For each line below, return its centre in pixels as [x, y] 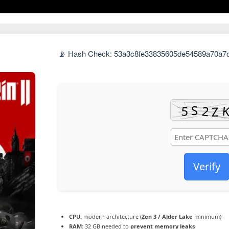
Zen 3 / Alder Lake [167, 216]
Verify [207, 166]
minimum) [207, 216]
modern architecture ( [112, 216]
